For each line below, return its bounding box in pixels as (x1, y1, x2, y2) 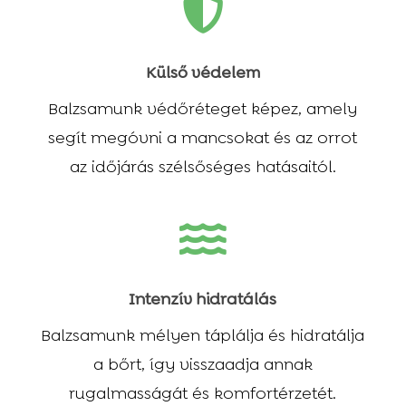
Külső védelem (145, 62, 260, 84)
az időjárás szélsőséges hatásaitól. (69, 156, 336, 179)
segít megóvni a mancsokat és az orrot (48, 127, 358, 150)
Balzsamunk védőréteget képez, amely (48, 98, 358, 121)
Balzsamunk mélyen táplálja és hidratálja (41, 324, 365, 346)
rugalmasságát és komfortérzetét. (69, 382, 337, 404)
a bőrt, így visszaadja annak (92, 353, 313, 375)
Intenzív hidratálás (129, 287, 277, 310)
